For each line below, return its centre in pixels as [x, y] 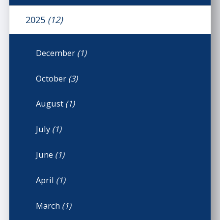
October [52, 78]
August [51, 104]
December [57, 53]
